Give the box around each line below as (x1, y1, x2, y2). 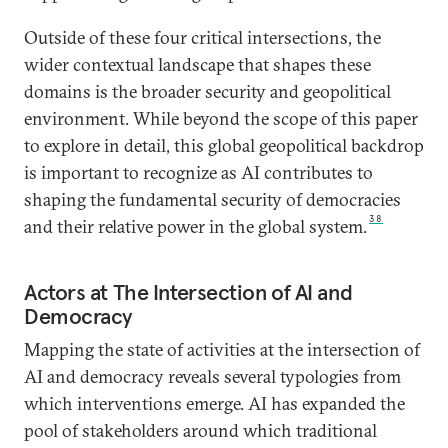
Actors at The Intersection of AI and (24, 278, 353, 307)
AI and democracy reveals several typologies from (24, 365, 401, 389)
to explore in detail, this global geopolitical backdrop (24, 134, 424, 158)
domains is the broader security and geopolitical (24, 80, 391, 104)
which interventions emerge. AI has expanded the (24, 392, 405, 416)
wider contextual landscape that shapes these (24, 53, 371, 77)
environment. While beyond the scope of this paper (24, 107, 418, 131)
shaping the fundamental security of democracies (24, 188, 401, 212)
